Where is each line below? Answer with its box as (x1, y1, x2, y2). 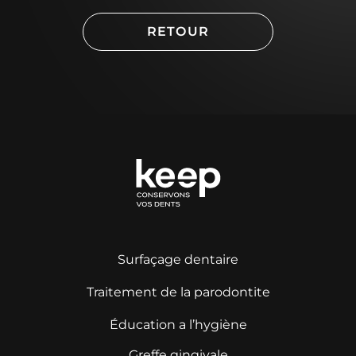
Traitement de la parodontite (86, 284, 270, 300)
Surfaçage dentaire (118, 252, 238, 268)
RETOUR (146, 24, 210, 40)
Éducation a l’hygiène (109, 317, 247, 333)
